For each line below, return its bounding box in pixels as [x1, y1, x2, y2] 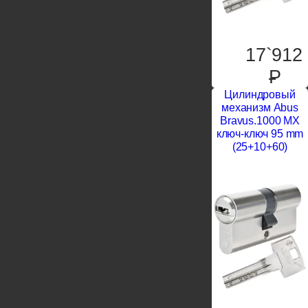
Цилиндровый [224, 89, 296, 100]
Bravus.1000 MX [220, 115, 300, 126]
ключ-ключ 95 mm [216, 128, 304, 140]
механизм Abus [221, 102, 298, 113]
